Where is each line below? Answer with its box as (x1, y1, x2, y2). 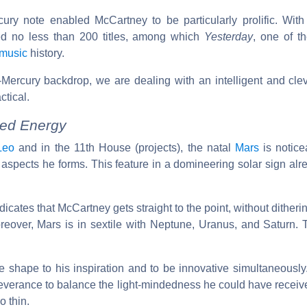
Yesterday (204, 30, 254, 42)
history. (27, 47, 64, 59)
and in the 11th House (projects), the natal (14, 141, 235, 153)
